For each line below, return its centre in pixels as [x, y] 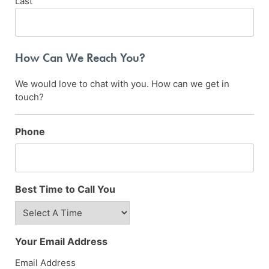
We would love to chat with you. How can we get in [122, 83]
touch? [30, 97]
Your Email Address [62, 241]
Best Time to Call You [65, 189]
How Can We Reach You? [80, 57]
